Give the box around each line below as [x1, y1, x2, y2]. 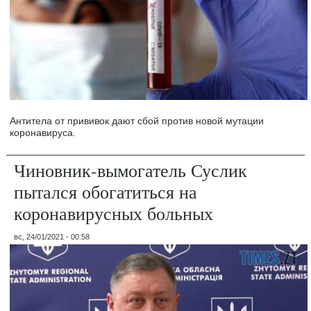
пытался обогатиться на [14, 179, 198, 203]
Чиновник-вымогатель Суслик [14, 158, 248, 182]
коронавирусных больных [14, 201, 214, 225]
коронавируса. [10, 126, 76, 138]
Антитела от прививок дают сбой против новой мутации [10, 115, 264, 126]
